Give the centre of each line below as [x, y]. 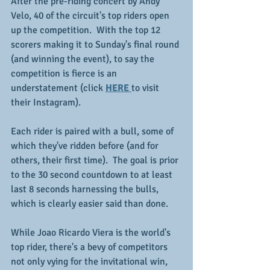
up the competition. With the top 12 [87, 30]
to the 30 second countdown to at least [93, 175]
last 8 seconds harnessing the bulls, [86, 189]
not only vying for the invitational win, [90, 262]
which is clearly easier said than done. [89, 204]
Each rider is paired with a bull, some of [93, 131]
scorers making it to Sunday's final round [96, 45]
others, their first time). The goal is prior [96, 160]
